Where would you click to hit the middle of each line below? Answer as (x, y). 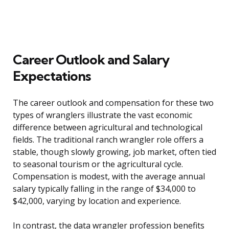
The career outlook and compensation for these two (113, 103)
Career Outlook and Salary (91, 60)
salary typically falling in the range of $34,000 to (104, 189)
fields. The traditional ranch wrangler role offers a (108, 140)
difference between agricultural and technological (108, 128)
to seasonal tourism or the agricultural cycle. (98, 164)
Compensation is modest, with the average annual (109, 177)
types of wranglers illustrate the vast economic (102, 115)
